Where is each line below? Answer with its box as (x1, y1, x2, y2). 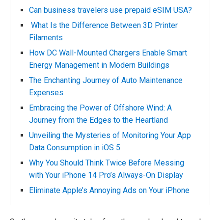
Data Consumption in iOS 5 (29, 143, 120, 152)
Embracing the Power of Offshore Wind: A (29, 103, 172, 112)
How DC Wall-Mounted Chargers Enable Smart (29, 48, 187, 57)
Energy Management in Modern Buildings (29, 60, 169, 70)
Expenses (29, 88, 63, 97)
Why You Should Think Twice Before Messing (29, 158, 184, 167)
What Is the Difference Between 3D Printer (29, 21, 178, 30)
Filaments (29, 33, 63, 42)
